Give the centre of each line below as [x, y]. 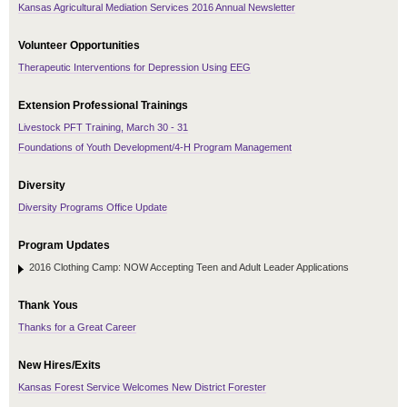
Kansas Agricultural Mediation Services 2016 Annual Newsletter [157, 8]
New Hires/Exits [60, 366]
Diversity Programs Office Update [93, 208]
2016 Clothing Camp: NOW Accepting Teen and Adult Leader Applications [189, 268]
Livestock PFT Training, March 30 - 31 [103, 128]
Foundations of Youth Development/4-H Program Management [155, 148]
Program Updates [64, 246]
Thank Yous [48, 306]
